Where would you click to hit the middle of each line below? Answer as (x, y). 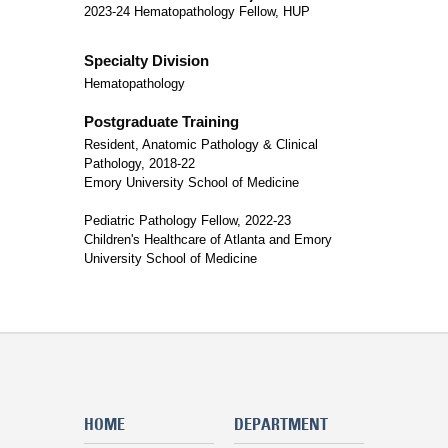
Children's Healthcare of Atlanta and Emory (208, 239)
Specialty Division (146, 60)
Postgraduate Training (161, 121)
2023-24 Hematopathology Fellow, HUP (197, 11)
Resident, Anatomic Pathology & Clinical (201, 144)
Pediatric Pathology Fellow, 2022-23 (187, 220)
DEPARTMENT (281, 424)
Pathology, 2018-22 (139, 163)
